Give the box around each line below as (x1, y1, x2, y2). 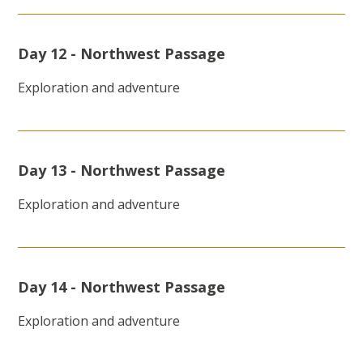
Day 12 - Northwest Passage (18, 44, 226, 64)
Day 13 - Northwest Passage (18, 160, 226, 181)
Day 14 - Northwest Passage (18, 277, 226, 297)
